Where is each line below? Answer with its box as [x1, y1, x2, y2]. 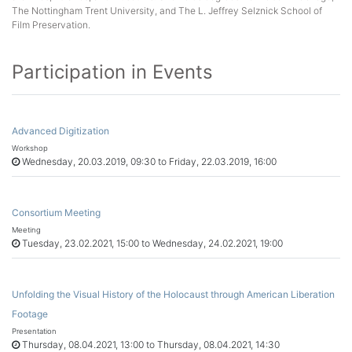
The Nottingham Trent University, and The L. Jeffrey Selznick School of [12, 5, 322, 16]
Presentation [12, 327, 57, 336]
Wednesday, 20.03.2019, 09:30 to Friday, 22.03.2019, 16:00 [20, 156, 277, 168]
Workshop [12, 144, 48, 153]
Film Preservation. [12, 19, 90, 31]
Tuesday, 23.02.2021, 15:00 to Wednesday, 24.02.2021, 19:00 [20, 237, 283, 250]
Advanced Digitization [12, 125, 109, 137]
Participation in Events [12, 60, 213, 83]
